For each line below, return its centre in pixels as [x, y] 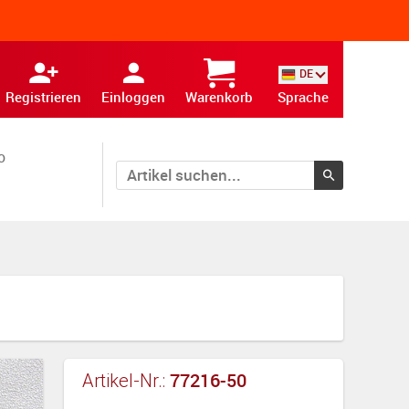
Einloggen [133, 97]
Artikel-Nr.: [126, 381]
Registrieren [43, 97]
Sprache [303, 97]
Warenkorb [219, 97]
